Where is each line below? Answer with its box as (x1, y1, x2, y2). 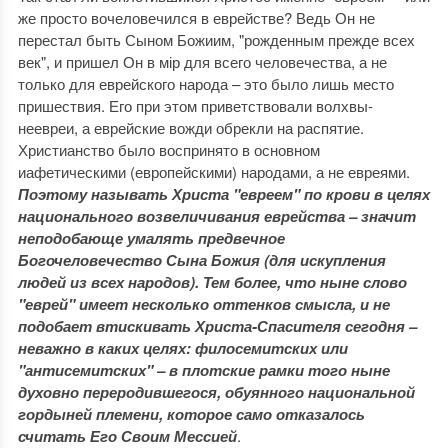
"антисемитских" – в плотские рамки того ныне (17, 359, 390, 381)
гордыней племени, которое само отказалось (17, 403, 365, 425)
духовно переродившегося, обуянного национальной (17, 381, 415, 403)
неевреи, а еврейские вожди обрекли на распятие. (17, 117, 364, 138)
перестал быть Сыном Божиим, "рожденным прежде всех (17, 29, 415, 50)
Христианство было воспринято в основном (17, 139, 320, 160)
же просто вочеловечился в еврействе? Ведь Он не (17, 7, 375, 28)
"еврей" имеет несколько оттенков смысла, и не (17, 293, 390, 315)
